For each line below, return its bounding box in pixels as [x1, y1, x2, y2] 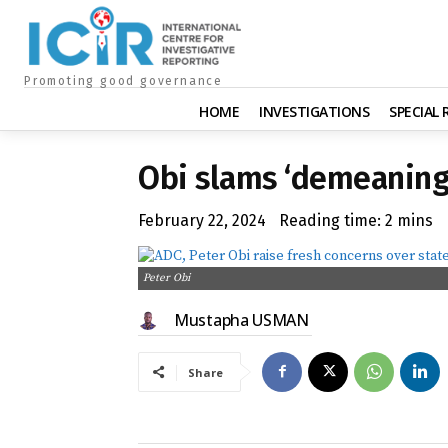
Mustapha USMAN [174, 308, 309, 331]
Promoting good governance [24, 73, 223, 88]
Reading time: [279, 210, 385, 230]
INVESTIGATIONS [259, 101, 369, 121]
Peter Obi [143, 270, 190, 285]
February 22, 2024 [138, 210, 266, 230]
